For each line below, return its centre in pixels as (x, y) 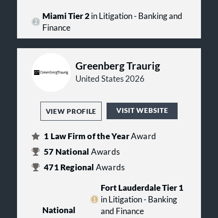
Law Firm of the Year (90, 136)
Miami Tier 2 (66, 16)
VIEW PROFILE (71, 111)
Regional (77, 167)
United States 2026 (110, 79)
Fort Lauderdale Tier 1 (142, 188)
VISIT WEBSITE (142, 110)
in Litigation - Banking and (136, 16)
